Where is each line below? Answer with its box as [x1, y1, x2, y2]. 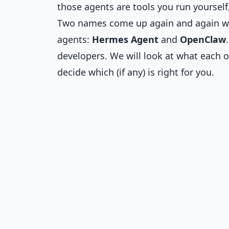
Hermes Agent [92, 33, 158, 45]
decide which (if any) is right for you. [57, 66, 214, 78]
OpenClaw [180, 33, 226, 45]
